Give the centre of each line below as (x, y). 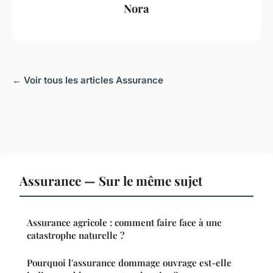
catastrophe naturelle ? (76, 236)
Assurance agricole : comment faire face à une (124, 223)
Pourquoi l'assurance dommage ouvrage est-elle (129, 263)
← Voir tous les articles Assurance (88, 80)
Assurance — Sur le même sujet (111, 181)
